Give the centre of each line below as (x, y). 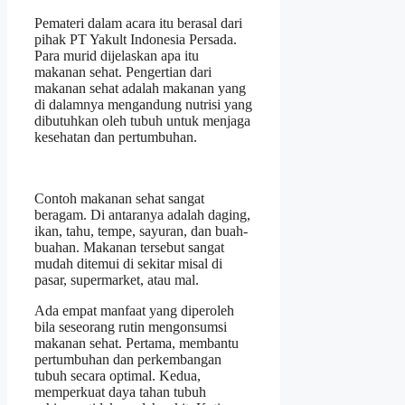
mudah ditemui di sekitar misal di (128, 264)
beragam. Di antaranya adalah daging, (142, 215)
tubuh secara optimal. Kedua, (118, 376)
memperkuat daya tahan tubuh (120, 392)
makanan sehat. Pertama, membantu (137, 344)
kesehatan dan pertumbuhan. (116, 137)
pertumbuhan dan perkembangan (128, 360)
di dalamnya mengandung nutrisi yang (143, 105)
